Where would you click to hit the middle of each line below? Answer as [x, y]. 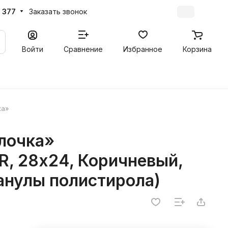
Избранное [143, 49]
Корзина [197, 49]
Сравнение [83, 49]
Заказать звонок [58, 11]
